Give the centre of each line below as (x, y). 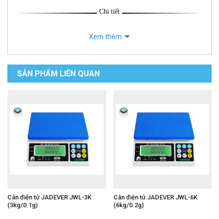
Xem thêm (105, 37)
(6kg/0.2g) (128, 205)
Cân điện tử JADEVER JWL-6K (155, 197)
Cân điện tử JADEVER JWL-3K (49, 197)
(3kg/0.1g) (22, 205)
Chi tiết (109, 12)
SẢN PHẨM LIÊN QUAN (58, 74)
